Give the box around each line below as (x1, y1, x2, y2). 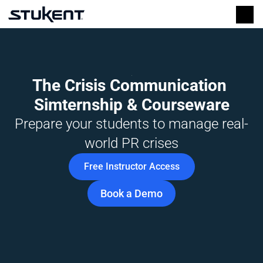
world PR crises (85, 135, 178, 151)
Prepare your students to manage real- (15, 116, 248, 132)
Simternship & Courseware (33, 95, 230, 114)
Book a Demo (100, 187, 163, 200)
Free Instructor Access (83, 161, 180, 172)
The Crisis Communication (32, 76, 227, 95)
